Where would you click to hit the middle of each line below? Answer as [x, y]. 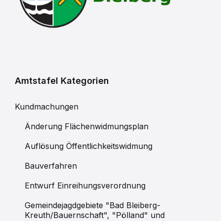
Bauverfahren [51, 166]
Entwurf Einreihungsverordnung [85, 186]
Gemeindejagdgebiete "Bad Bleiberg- [92, 205]
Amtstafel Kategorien [62, 81]
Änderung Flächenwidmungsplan [87, 127]
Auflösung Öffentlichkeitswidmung [89, 146]
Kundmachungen [47, 107]
